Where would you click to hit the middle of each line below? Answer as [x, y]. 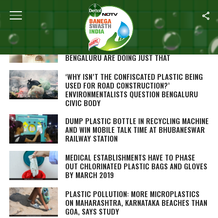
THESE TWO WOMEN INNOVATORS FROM [123, 49]
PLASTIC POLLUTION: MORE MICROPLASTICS [132, 194]
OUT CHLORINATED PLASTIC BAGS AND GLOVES [136, 166]
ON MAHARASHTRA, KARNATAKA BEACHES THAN [136, 202]
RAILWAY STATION [91, 138]
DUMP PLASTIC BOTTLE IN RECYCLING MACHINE [137, 121]
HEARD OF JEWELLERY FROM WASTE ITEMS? [130, 40]
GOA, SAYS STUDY [92, 211]
